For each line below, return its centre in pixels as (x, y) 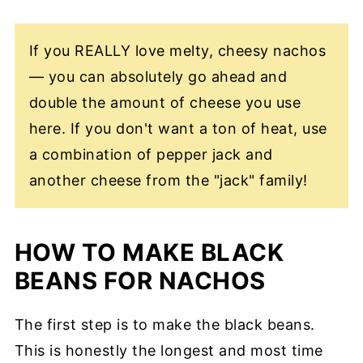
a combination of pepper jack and (151, 155)
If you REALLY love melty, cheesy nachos (177, 51)
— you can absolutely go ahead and (158, 77)
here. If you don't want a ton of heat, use (178, 129)
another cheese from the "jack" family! (168, 181)
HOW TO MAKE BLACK (149, 253)
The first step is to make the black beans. (164, 325)
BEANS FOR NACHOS (140, 281)
